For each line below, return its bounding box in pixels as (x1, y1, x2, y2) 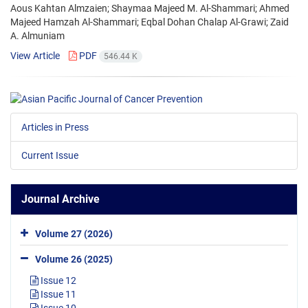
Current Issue (21, 149, 78, 161)
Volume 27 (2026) (35, 228, 113, 239)
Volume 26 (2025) (35, 253, 113, 265)
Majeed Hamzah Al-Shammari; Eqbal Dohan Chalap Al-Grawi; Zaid (10, 16, 289, 28)
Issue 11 (38, 288, 76, 300)
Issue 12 (38, 274, 76, 286)
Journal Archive (21, 192, 100, 206)
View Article (10, 50, 60, 62)
